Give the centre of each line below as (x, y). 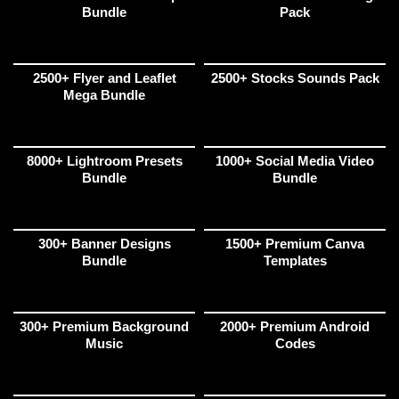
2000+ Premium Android (295, 327)
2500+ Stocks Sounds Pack (295, 78)
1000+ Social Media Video (295, 161)
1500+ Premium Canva (295, 244)
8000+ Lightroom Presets (104, 161)
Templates (295, 261)
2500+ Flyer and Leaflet (104, 78)
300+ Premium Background (104, 327)
